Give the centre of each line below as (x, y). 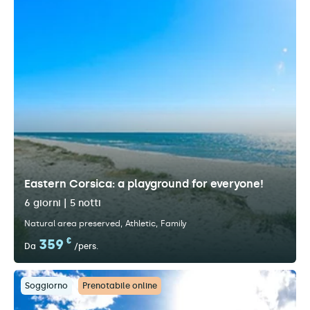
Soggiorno (46, 286)
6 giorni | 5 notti (63, 203)
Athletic (140, 224)
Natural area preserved (72, 224)
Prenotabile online (120, 286)
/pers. (86, 246)
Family (174, 224)
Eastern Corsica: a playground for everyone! (144, 184)
